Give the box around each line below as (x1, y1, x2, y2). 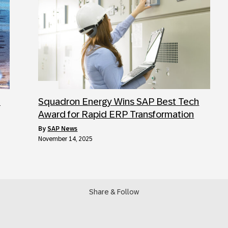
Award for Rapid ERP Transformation (38, 108, 194, 120)
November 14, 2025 (38, 135, 93, 142)
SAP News (47, 125, 78, 132)
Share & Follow (89, 187, 139, 196)
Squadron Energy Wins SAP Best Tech (38, 96, 199, 107)
